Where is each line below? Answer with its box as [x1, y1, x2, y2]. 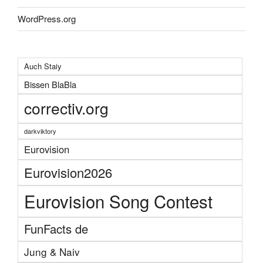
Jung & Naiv [24, 244, 80, 259]
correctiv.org [24, 96, 109, 119]
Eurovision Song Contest [24, 188, 213, 213]
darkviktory [24, 126, 56, 136]
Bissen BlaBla [24, 77, 76, 90]
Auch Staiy [24, 60, 62, 72]
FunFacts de [24, 220, 88, 237]
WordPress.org [18, 12, 76, 25]
